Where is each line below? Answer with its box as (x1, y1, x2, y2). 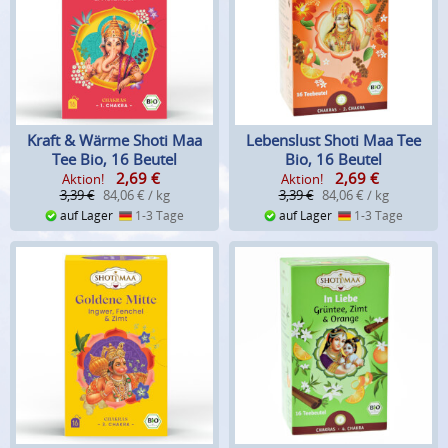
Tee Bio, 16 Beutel (52, 149, 177, 170)
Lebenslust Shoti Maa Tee (246, 130, 421, 151)
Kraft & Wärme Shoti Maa (27, 130, 202, 151)
